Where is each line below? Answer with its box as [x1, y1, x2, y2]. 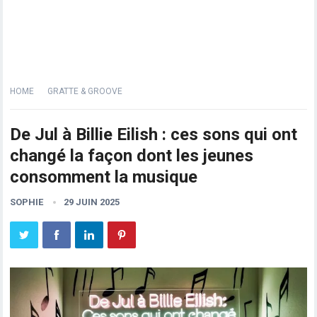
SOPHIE [10, 197, 44, 207]
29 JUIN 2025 [64, 197, 120, 207]
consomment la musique [10, 167, 198, 187]
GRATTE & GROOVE [47, 86, 123, 96]
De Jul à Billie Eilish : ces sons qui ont [10, 125, 298, 144]
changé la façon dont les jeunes [10, 146, 254, 166]
